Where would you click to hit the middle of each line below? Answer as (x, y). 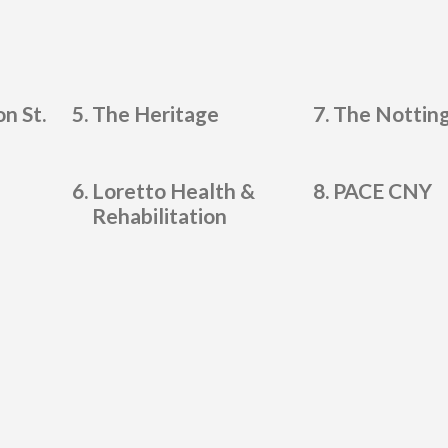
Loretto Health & (174, 191)
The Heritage (156, 114)
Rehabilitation (160, 216)
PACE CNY (382, 191)
